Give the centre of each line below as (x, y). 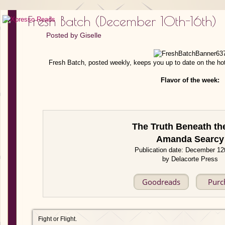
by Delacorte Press (190, 159)
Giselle (91, 35)
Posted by (63, 35)
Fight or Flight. (58, 219)
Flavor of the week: (190, 80)
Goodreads (161, 182)
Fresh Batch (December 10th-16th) (122, 21)
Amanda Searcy (190, 139)
